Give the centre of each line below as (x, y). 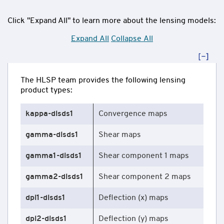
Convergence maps (133, 114)
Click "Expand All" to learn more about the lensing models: (112, 21)
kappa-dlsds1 (49, 114)
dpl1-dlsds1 (45, 198)
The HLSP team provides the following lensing (103, 80)
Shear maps (120, 135)
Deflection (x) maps (133, 198)
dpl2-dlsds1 (46, 219)
